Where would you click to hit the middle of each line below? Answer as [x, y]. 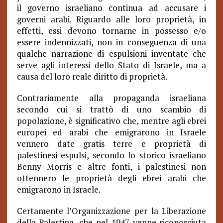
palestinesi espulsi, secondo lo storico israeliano [111, 155]
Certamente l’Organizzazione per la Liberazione [111, 211]
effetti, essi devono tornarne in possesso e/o [111, 31]
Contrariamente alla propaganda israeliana [111, 98]
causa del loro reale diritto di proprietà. [92, 76]
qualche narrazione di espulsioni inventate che [111, 54]
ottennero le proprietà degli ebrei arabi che [111, 178]
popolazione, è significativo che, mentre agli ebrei [111, 121]
